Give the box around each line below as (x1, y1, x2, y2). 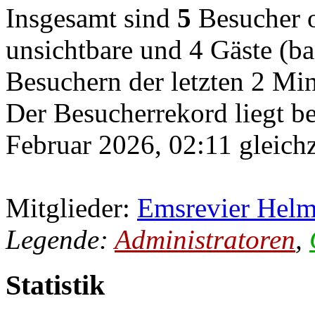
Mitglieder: (6, 193, 137, 224)
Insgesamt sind (6, 3, 177, 34)
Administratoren (115, 224, 295, 255)
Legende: (6, 224, 115, 255)
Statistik (6, 269, 105, 302)
